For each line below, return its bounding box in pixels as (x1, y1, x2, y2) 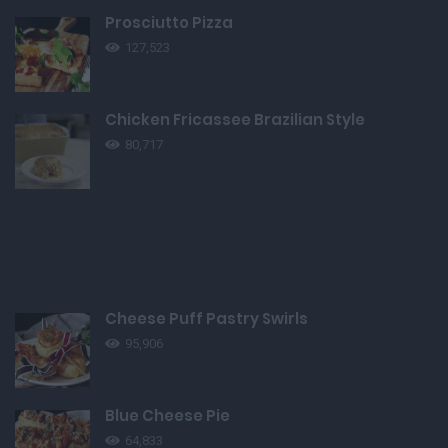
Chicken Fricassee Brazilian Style (105, 109, 365, 131)
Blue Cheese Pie (105, 405, 230, 427)
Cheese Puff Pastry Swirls (105, 308, 308, 330)
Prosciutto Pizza (105, 12, 233, 34)
